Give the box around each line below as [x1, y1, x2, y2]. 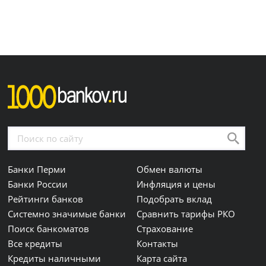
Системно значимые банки [8, 208, 126, 220]
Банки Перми [8, 163, 66, 175]
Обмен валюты [137, 163, 203, 175]
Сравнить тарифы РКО [137, 208, 236, 220]
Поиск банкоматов [8, 223, 90, 235]
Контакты [137, 237, 179, 249]
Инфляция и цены [137, 178, 216, 190]
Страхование [137, 223, 194, 235]
